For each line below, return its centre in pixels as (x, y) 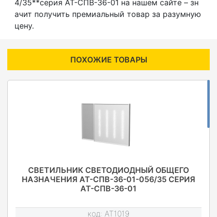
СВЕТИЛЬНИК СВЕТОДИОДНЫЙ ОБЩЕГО (108, 170)
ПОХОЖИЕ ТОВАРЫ (108, 59)
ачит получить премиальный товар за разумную (108, 14)
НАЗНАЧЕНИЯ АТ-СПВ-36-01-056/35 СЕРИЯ (108, 179)
